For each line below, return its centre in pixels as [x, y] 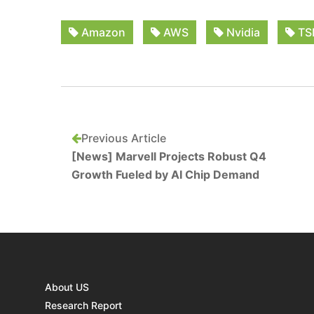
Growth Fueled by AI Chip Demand [165, 175]
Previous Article [124, 138]
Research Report [83, 305]
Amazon [102, 32]
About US [67, 287]
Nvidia [242, 32]
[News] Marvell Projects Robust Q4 [169, 156]
